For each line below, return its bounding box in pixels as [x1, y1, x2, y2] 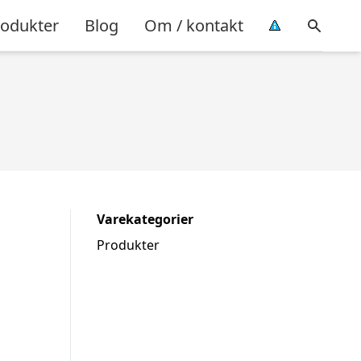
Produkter [97, 236, 160, 254]
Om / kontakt [144, 14, 243, 36]
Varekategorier [97, 210, 193, 228]
